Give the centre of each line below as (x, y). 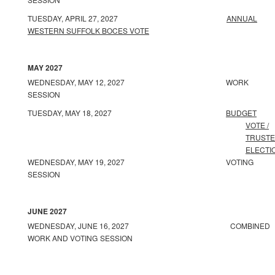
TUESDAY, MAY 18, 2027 (127, 113)
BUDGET (241, 113)
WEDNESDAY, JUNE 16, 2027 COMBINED (149, 226)
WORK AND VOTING (63, 238)
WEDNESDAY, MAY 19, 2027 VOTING (141, 162)
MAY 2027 (45, 68)
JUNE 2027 (47, 211)
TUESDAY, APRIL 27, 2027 (127, 18)
